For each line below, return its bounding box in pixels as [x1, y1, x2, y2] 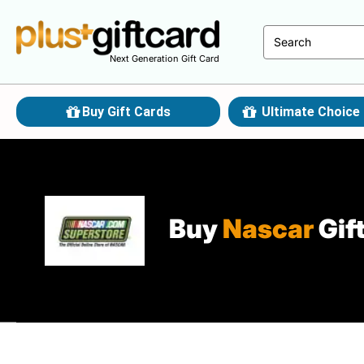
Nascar [223, 213, 314, 245]
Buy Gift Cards [82, 104, 171, 119]
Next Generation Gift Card [110, 53, 219, 64]
